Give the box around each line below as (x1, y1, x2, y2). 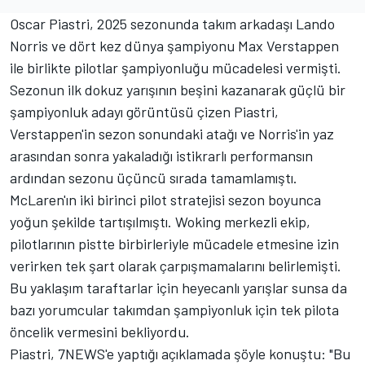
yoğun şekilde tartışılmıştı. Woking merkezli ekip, (10, 213, 310, 231)
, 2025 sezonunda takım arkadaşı (90, 15, 296, 33)
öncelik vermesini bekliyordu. (10, 323, 190, 341)
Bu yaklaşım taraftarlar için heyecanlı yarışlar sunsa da (10, 279, 347, 297)
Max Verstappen (238, 37, 339, 55)
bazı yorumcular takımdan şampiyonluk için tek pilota (10, 301, 339, 319)
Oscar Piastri (10, 15, 90, 33)
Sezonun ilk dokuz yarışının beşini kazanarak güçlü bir (10, 81, 345, 99)
